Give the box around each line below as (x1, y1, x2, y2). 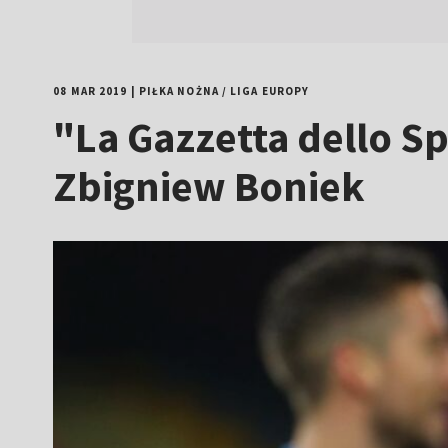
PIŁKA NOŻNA (138, 84, 219, 98)
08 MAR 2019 (53, 84, 128, 98)
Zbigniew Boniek (53, 160, 366, 212)
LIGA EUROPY (230, 84, 310, 98)
